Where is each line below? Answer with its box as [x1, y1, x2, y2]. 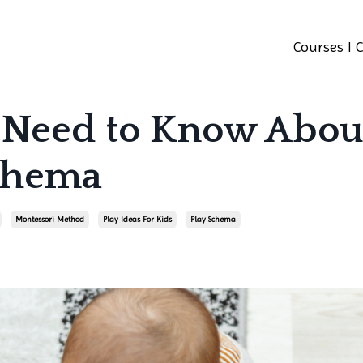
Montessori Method [15, 214, 84, 224]
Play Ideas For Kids [103, 214, 172, 224]
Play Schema [190, 214, 236, 224]
